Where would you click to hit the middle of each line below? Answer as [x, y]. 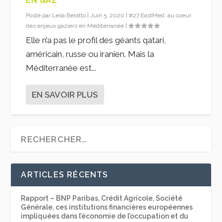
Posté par [39, 15]
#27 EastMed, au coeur [160, 15]
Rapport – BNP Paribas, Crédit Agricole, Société [102, 198]
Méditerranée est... [61, 68]
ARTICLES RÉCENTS [65, 174]
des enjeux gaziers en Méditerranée [75, 26]
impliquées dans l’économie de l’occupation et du [105, 216]
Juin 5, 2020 [108, 15]
